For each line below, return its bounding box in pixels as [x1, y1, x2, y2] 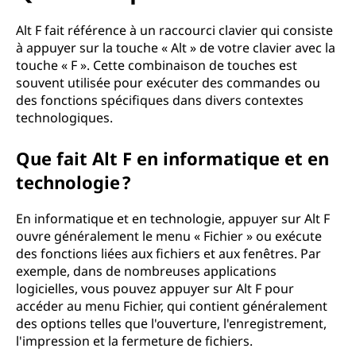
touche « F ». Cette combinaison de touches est [16, 56, 297, 74]
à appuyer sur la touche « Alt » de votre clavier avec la [16, 39, 335, 56]
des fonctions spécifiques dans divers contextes [16, 91, 304, 109]
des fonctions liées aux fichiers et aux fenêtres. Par [16, 245, 321, 262]
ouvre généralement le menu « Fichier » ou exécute [16, 227, 322, 245]
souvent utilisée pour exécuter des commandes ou [16, 74, 320, 91]
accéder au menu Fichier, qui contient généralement [16, 297, 327, 315]
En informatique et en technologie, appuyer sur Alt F [16, 210, 330, 227]
